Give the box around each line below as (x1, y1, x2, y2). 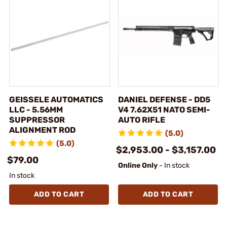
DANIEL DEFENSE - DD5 (118, 94, 210, 104)
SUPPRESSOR (9, 115, 65, 125)
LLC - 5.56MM (9, 104, 63, 115)
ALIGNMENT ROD (9, 125, 75, 135)
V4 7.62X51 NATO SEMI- (118, 104, 210, 115)
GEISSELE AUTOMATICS (9, 94, 103, 104)
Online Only (118, 161, 158, 170)
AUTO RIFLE (118, 115, 165, 125)
